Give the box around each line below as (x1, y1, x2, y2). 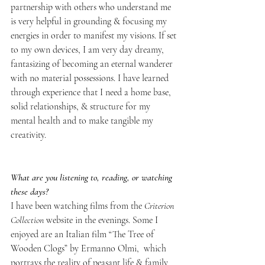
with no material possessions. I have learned (11, 72, 171, 84)
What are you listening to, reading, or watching (11, 171, 174, 183)
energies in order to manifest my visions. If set (11, 29, 179, 41)
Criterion (144, 199, 176, 212)
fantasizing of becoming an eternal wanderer (11, 57, 175, 70)
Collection (11, 214, 44, 226)
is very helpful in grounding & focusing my (11, 15, 169, 27)
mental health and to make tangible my (11, 114, 156, 127)
